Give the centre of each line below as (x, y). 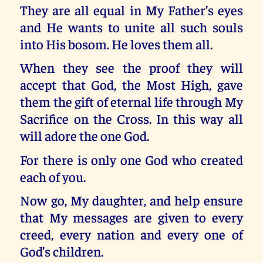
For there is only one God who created (131, 159)
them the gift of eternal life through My (131, 102)
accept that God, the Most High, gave (131, 85)
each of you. (53, 176)
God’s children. (62, 251)
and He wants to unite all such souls (131, 26)
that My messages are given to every (131, 217)
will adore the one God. (85, 136)
